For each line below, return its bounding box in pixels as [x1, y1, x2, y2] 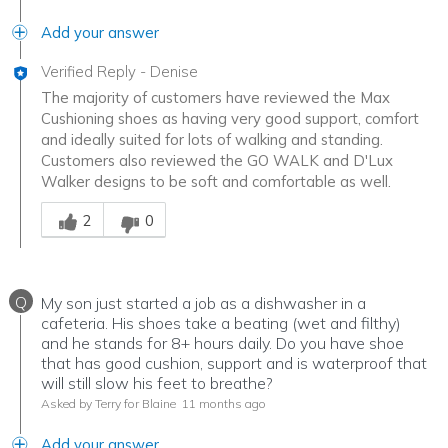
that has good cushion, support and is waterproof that [41, 352, 427, 373]
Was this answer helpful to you [40, 191, 252, 211]
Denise [150, 61, 198, 81]
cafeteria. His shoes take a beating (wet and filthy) [41, 312, 401, 333]
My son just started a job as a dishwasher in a [41, 292, 366, 313]
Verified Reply [41, 61, 136, 81]
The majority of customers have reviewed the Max [41, 87, 390, 107]
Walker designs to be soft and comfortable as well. [41, 171, 391, 191]
